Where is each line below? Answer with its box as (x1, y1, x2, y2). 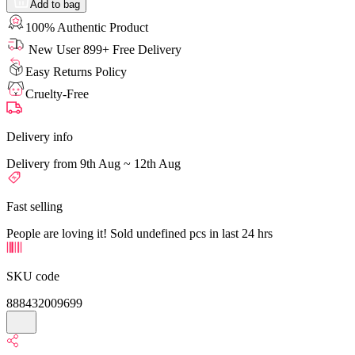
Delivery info (6, 129, 73, 143)
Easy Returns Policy (25, 64, 127, 78)
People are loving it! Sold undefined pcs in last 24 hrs (6, 226, 273, 240)
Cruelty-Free (25, 86, 89, 101)
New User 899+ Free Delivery (25, 42, 181, 56)
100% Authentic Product (25, 20, 148, 34)
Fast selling (6, 199, 63, 213)
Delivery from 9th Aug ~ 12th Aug (6, 156, 181, 170)
